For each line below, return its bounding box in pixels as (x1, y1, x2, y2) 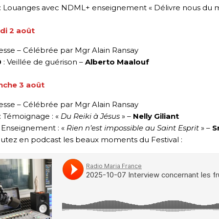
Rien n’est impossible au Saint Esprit (66, 123, 199, 133)
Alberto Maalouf (85, 57, 149, 67)
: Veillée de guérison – (1, 57, 85, 67)
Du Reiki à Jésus (61, 111, 120, 121)
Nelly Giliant (133, 111, 179, 121)
